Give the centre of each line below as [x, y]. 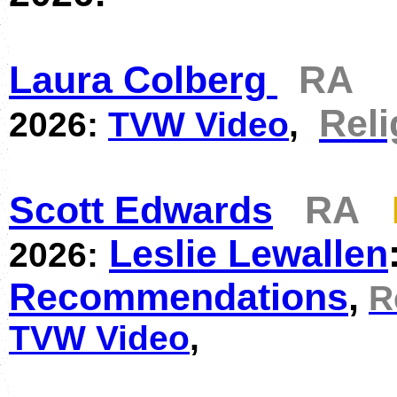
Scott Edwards [141, 210]
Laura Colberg [138, 80]
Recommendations [179, 297]
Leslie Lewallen [249, 253]
